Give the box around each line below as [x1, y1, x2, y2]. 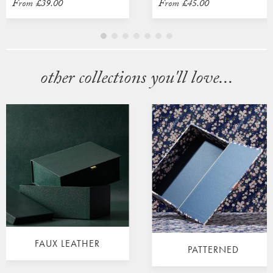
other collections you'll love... [40, 64, 233, 96]
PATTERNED [188, 243, 239, 257]
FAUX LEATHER [35, 237, 101, 250]
